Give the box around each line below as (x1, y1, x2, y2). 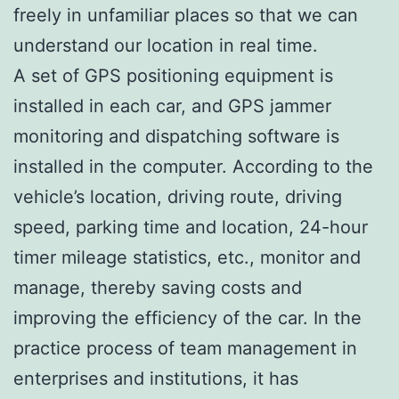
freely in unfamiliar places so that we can (13, 4, 358, 26)
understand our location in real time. (13, 34, 318, 56)
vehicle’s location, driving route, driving (13, 185, 342, 208)
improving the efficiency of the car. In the (13, 306, 362, 329)
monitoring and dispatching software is (13, 125, 339, 147)
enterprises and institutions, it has (13, 367, 298, 389)
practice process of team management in (13, 337, 357, 359)
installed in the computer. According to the (13, 155, 373, 177)
